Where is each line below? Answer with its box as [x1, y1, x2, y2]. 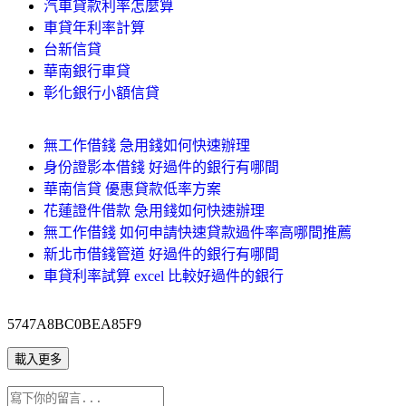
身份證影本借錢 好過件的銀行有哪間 [43, 159, 279, 175]
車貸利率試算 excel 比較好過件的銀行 [43, 267, 284, 284]
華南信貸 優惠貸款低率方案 [43, 180, 221, 197]
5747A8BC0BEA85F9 [7, 315, 141, 332]
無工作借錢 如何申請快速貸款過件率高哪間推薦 [43, 224, 352, 240]
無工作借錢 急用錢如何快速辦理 [43, 137, 250, 153]
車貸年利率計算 [43, 19, 145, 35]
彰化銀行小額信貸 [43, 84, 159, 101]
